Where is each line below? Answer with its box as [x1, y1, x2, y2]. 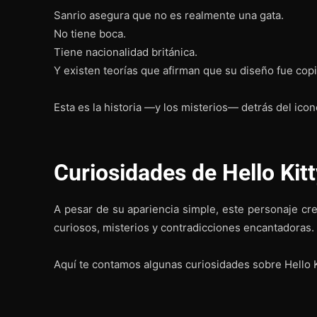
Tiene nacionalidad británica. [54, 45, 197, 59]
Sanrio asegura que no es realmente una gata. [54, 8, 284, 22]
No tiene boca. [54, 26, 126, 40]
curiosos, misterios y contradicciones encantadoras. [54, 220, 314, 234]
